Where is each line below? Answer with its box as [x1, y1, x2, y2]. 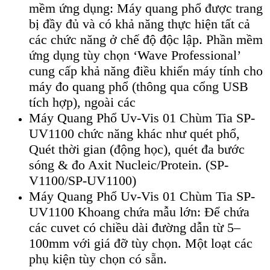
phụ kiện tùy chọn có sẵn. [29, 251, 167, 267]
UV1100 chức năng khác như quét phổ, [29, 126, 240, 142]
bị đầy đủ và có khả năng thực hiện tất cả [29, 16, 250, 32]
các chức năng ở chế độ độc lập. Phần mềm [29, 32, 263, 48]
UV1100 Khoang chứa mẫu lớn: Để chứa [29, 204, 250, 220]
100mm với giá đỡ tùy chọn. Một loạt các [29, 236, 253, 251]
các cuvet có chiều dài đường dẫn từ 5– [29, 220, 240, 236]
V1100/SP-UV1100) [29, 173, 136, 189]
